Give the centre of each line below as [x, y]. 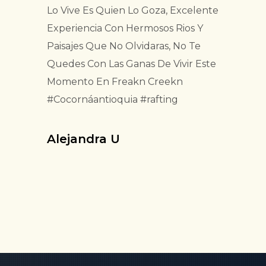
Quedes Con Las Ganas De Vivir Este [132, 64]
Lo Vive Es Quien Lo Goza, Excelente [133, 11]
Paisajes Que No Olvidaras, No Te [124, 46]
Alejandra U [83, 139]
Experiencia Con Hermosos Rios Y [125, 28]
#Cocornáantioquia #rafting [113, 100]
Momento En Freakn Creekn [115, 82]
